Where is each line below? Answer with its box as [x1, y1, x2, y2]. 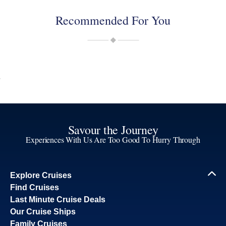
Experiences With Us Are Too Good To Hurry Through [26, 134, 200, 145]
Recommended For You [55, 12, 171, 28]
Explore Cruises [10, 171, 72, 180]
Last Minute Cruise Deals [10, 195, 105, 204]
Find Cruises [10, 183, 59, 192]
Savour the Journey [68, 121, 158, 138]
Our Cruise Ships [10, 207, 76, 216]
